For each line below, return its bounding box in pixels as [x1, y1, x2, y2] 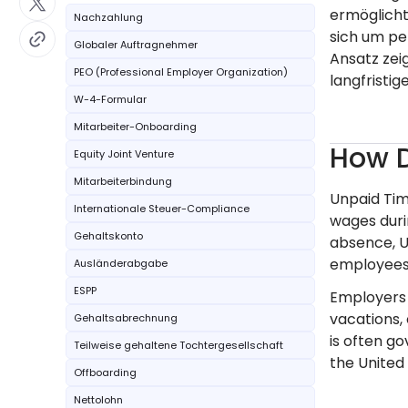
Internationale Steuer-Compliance [74, 201, 250, 216]
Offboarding [74, 365, 137, 380]
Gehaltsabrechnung [74, 311, 178, 325]
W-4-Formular [74, 92, 147, 107]
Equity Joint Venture [74, 147, 174, 161]
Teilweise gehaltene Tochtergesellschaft [74, 338, 283, 352]
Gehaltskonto [74, 229, 143, 243]
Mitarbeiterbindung [74, 174, 172, 189]
